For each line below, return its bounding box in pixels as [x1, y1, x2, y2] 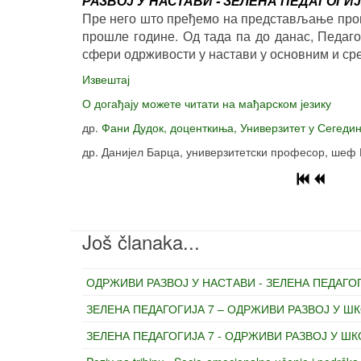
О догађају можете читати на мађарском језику [82, 95, 331, 111]
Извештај [82, 71, 130, 87]
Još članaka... [82, 226, 200, 255]
